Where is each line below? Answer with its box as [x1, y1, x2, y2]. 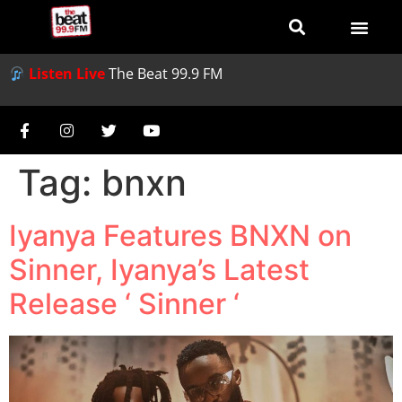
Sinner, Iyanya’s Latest [9, 252, 310, 288]
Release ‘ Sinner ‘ [9, 286, 240, 322]
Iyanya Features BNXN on [9, 218, 352, 254]
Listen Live [29, 64, 106, 83]
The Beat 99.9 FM [109, 64, 223, 83]
